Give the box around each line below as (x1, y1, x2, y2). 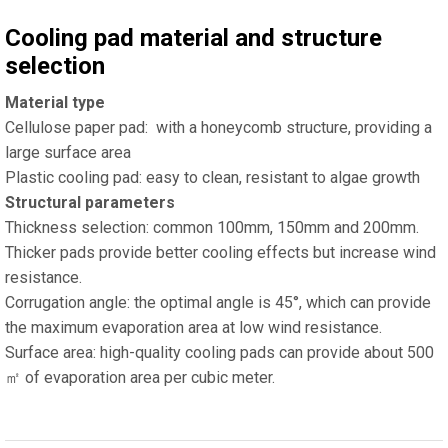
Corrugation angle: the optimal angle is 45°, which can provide (5, 293, 431, 313)
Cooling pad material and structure (5, 24, 382, 53)
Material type (5, 93, 105, 113)
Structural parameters (5, 193, 175, 213)
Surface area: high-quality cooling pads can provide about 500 (5, 343, 434, 363)
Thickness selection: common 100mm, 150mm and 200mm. (5, 218, 419, 238)
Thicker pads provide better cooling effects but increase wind (5, 243, 436, 263)
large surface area (5, 143, 131, 163)
